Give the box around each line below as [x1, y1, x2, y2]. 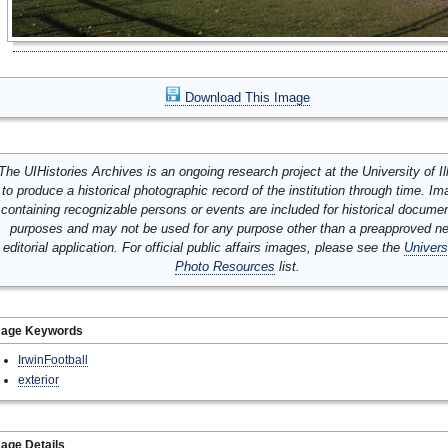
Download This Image [180, 90, 310, 105]
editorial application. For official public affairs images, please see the [3, 240, 404, 255]
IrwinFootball [18, 353, 88, 366]
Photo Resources [174, 259, 275, 274]
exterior [18, 373, 59, 386]
